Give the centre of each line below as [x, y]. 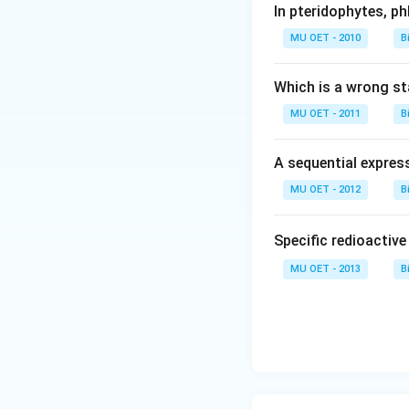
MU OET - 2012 [325, 189]
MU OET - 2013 [325, 269]
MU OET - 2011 [325, 114]
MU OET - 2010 [325, 38]
